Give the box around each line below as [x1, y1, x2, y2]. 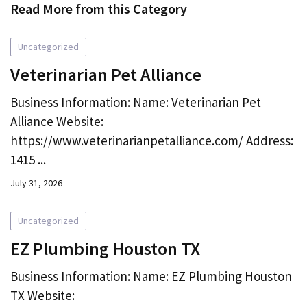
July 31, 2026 [10, 176, 62, 189]
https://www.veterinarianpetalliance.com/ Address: [10, 132, 293, 149]
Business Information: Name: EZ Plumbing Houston [10, 267, 292, 284]
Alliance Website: [10, 112, 103, 130]
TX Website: [10, 286, 75, 304]
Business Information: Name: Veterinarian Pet [10, 93, 261, 110]
